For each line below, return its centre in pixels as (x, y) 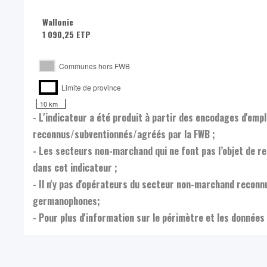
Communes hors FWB (93, 66)
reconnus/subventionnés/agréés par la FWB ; (124, 134)
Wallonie (58, 22)
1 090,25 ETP (66, 35)
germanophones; (66, 201)
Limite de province (89, 88)
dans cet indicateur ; (75, 168)
